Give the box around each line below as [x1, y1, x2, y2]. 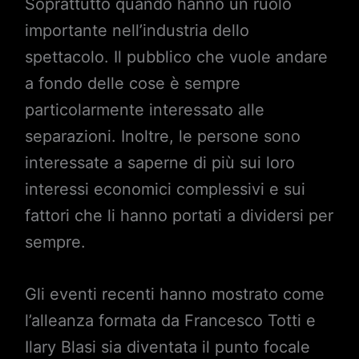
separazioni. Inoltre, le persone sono [24, 126, 301, 146]
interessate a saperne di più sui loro [24, 152, 295, 172]
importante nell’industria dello [24, 20, 249, 40]
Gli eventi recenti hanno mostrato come [24, 284, 325, 304]
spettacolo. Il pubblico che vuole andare [24, 46, 328, 67]
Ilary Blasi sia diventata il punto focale [24, 337, 310, 357]
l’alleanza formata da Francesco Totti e [24, 310, 316, 330]
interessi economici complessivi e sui [24, 179, 305, 199]
